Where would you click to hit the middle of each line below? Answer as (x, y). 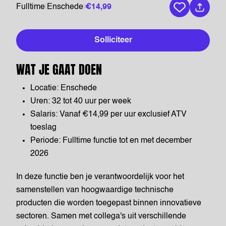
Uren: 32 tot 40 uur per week (81, 101)
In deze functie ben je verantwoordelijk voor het (100, 177)
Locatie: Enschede (64, 88)
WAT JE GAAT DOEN (59, 70)
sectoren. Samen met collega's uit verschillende (101, 216)
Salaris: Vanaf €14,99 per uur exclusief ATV (108, 115)
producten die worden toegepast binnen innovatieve (109, 203)
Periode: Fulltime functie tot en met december (111, 141)
